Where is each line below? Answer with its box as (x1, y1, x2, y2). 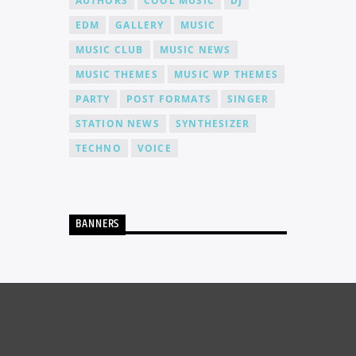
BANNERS (75, 214, 120, 234)
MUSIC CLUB (75, 42, 144, 56)
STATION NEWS (75, 116, 160, 130)
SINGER (226, 91, 269, 106)
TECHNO (75, 141, 122, 155)
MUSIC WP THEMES (173, 67, 278, 81)
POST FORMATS (126, 91, 211, 106)
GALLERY (115, 17, 164, 32)
